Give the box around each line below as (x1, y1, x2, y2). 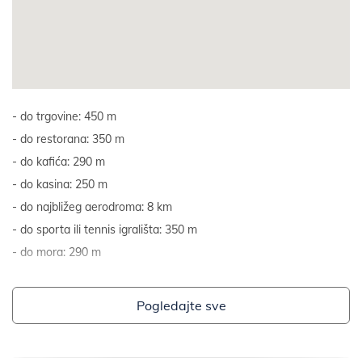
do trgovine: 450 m (20, 108, 116, 124)
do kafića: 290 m (20, 154, 105, 170)
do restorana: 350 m (20, 131, 124, 147)
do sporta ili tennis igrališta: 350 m (20, 221, 197, 238)
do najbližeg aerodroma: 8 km (20, 199, 172, 215)
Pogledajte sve (136, 297, 226, 314)
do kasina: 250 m (20, 176, 107, 192)
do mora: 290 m (20, 244, 101, 260)
